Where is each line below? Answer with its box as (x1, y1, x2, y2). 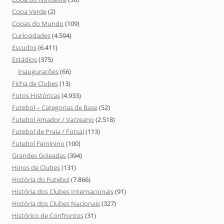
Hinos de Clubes (12, 162, 60, 172)
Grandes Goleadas (12, 150, 66, 160)
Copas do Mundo (12, 18, 63, 28)
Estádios (12, 54, 37, 64)
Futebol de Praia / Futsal (12, 126, 84, 136)
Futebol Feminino (12, 138, 64, 148)
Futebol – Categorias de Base (12, 102, 97, 112)
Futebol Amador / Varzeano (12, 114, 94, 124)
